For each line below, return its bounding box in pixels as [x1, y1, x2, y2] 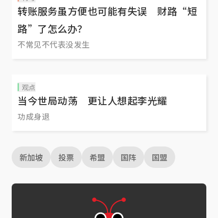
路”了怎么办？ [18, 21, 88, 36]
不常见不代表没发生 [18, 38, 90, 51]
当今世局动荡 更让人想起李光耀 [18, 93, 167, 108]
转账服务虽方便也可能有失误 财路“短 [18, 4, 197, 18]
